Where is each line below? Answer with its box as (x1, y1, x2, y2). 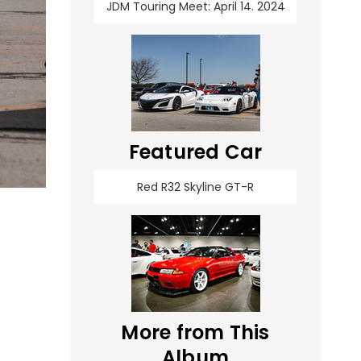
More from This (121, 319, 270, 346)
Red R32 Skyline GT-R (137, 179, 254, 196)
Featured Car (128, 139, 263, 166)
